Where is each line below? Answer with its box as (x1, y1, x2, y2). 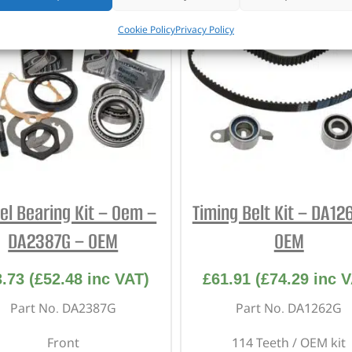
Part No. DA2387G (9, 299, 116, 317)
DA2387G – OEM (8, 226, 119, 255)
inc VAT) (82, 269, 150, 288)
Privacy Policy (174, 22, 234, 36)
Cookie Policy (117, 22, 175, 36)
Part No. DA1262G (236, 299, 343, 317)
